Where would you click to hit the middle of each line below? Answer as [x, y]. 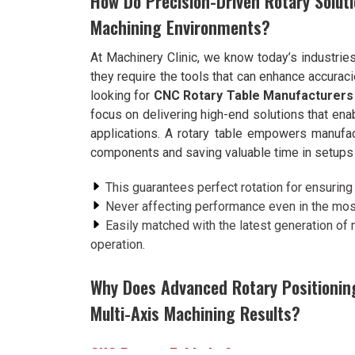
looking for [122, 95]
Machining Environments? [180, 27]
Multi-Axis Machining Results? [195, 313]
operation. [118, 244]
